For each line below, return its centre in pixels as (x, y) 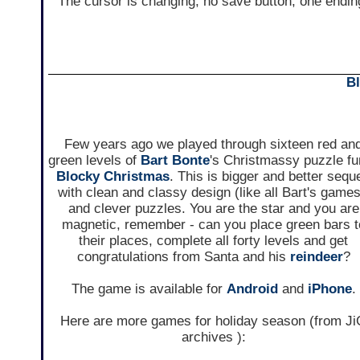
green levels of (94, 161)
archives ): (213, 337)
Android (252, 289)
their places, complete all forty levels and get (214, 241)
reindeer (316, 257)
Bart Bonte (175, 161)
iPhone (329, 289)
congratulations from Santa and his (183, 257)
